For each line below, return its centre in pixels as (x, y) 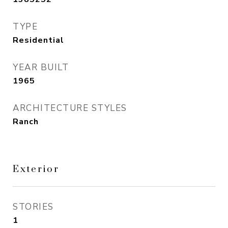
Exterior (36, 168)
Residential (38, 40)
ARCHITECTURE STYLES (70, 108)
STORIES (33, 207)
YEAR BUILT (41, 67)
